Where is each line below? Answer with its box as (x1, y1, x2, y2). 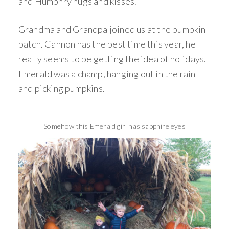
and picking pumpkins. (18, 83, 105, 95)
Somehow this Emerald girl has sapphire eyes (43, 122, 186, 131)
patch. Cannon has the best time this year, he (18, 38, 196, 50)
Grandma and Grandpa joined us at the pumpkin (18, 24, 206, 35)
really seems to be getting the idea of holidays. (18, 53, 207, 65)
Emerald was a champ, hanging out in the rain (18, 68, 196, 80)
